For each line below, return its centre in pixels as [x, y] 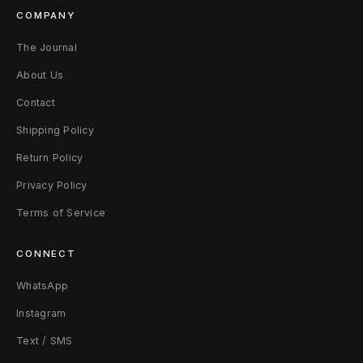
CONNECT [46, 254]
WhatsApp [42, 286]
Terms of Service [61, 213]
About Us [40, 75]
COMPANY [46, 15]
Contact [36, 102]
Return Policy [50, 158]
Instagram [41, 313]
